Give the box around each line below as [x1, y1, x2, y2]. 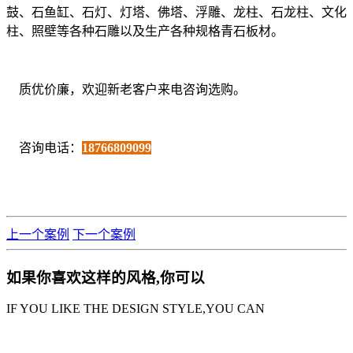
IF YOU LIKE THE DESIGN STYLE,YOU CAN [6, 301, 265, 315]
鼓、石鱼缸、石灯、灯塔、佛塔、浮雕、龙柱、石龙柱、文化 [6, 6, 347, 20]
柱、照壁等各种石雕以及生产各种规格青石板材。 [6, 24, 284, 39]
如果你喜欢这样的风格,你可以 [6, 269, 205, 287]
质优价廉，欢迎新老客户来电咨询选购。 [6, 83, 246, 97]
